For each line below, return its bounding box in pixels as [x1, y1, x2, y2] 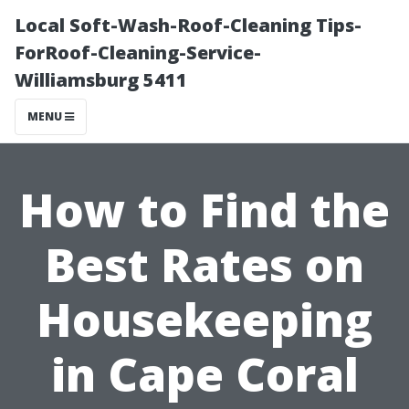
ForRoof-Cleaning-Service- [15, 40, 261, 65]
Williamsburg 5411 [15, 68, 187, 92]
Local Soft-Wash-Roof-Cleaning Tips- [15, 13, 362, 37]
